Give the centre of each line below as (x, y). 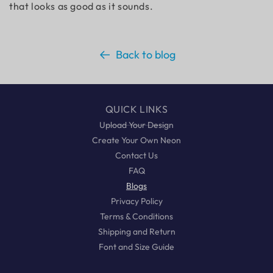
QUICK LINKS (136, 109)
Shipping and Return (136, 232)
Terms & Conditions (136, 216)
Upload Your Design (136, 125)
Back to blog (146, 55)
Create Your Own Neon (136, 140)
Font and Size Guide (136, 247)
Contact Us (136, 155)
